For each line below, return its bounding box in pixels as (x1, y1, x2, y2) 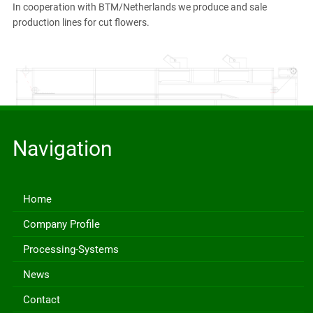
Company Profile (22, 217, 100, 231)
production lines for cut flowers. (12, 16, 150, 28)
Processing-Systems (22, 242, 119, 256)
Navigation (12, 136, 112, 161)
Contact (22, 293, 60, 306)
